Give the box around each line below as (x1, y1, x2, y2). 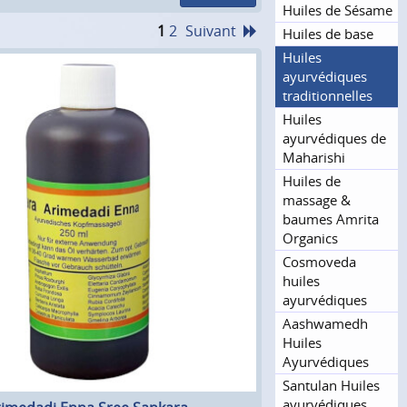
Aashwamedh (283, 313, 368, 333)
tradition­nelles (283, 85, 372, 104)
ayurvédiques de (283, 128, 386, 147)
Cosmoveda (283, 252, 356, 271)
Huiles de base (283, 24, 373, 43)
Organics (283, 228, 338, 247)
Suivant (185, 20, 236, 41)
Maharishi (283, 147, 345, 166)
